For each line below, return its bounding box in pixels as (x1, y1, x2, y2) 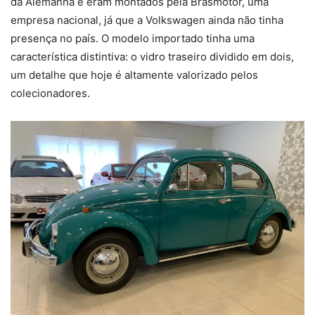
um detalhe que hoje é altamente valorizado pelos (11, 68, 258, 82)
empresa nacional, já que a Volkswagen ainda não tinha (11, 13, 283, 27)
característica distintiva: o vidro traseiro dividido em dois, (11, 50, 294, 64)
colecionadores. (11, 86, 90, 101)
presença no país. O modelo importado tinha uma (11, 32, 255, 46)
